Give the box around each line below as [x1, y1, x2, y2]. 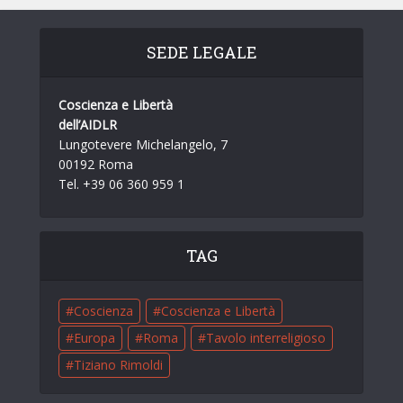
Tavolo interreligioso [206, 328, 326, 346]
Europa [74, 328, 115, 346]
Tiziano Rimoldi [74, 355, 163, 373]
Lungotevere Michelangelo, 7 [58, 135, 228, 153]
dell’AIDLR [58, 115, 117, 133]
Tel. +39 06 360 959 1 [58, 175, 184, 193]
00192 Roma [58, 155, 133, 173]
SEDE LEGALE [146, 40, 257, 63]
